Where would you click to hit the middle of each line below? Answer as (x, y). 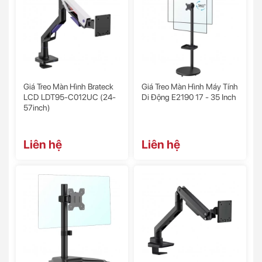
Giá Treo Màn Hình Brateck (68, 87)
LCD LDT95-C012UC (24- (70, 97)
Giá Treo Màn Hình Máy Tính (190, 87)
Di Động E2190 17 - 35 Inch (189, 97)
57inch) (37, 108)
